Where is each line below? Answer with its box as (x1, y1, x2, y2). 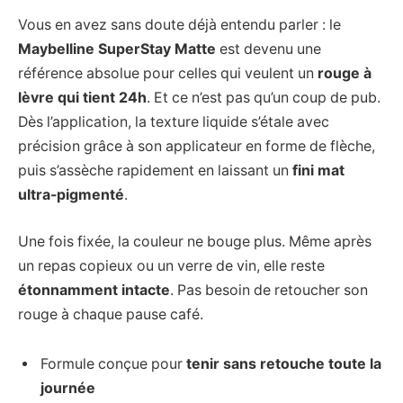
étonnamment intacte (18, 281, 170, 299)
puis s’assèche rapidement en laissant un (18, 162, 292, 180)
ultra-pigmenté (18, 186, 124, 204)
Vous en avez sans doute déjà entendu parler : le (18, 16, 341, 34)
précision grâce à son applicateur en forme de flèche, (18, 138, 375, 156)
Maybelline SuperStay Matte (18, 40, 216, 58)
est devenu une (216, 40, 321, 58)
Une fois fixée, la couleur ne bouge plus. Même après (18, 232, 372, 250)
